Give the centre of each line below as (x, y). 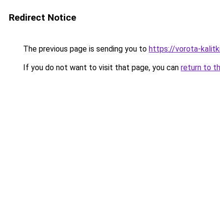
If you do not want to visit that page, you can (101, 68)
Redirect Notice (42, 17)
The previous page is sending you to (85, 49)
